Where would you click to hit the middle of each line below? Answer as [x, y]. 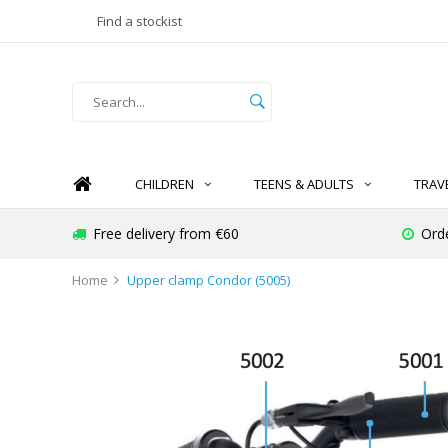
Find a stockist [139, 21]
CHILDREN [164, 184]
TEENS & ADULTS [304, 184]
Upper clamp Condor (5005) [208, 279]
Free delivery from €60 [166, 234]
